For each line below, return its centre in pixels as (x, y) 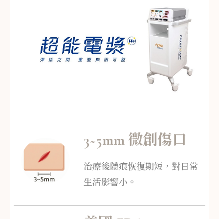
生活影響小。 (110, 182)
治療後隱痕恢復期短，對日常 (141, 167)
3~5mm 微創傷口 (135, 140)
